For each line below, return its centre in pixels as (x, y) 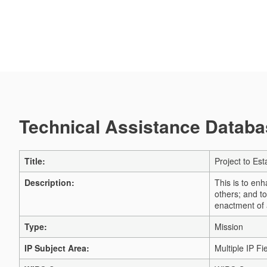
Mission (229, 226)
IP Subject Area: (57, 248)
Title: (35, 161)
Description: (49, 182)
